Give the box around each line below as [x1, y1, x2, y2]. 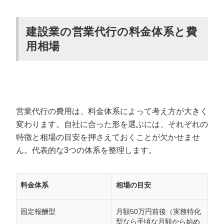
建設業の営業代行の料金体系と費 [26, 25, 197, 38]
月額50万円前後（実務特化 [116, 208, 201, 215]
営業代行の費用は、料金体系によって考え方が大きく [16, 107, 208, 115]
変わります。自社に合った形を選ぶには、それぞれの [16, 120, 208, 128]
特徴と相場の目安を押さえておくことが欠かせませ [16, 133, 200, 141]
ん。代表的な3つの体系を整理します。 [16, 146, 156, 154]
